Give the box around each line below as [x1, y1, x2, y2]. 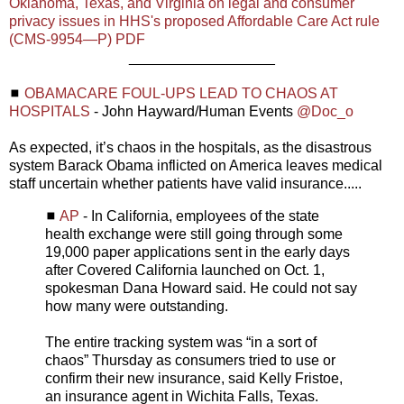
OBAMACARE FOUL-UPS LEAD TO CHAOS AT [24, 86, 338, 102]
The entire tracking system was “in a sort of [45, 334, 317, 350]
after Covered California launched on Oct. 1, [45, 262, 325, 278]
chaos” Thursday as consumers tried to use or [45, 352, 335, 368]
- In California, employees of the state [79, 207, 319, 224]
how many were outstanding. [45, 298, 228, 314]
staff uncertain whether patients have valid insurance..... [9, 176, 362, 192]
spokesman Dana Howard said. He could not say [45, 280, 357, 296]
